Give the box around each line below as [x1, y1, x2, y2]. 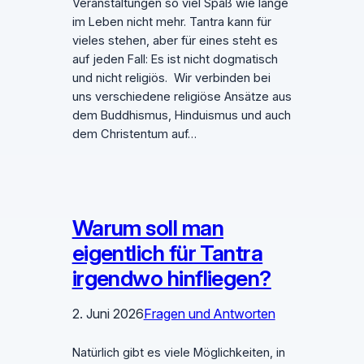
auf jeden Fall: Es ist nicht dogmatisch [71, 52, 278, 67]
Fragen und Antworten [143, 305, 275, 323]
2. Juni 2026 [71, 305, 144, 323]
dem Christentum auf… [71, 127, 197, 142]
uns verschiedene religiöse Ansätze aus [71, 89, 292, 105]
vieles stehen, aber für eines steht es [71, 33, 278, 49]
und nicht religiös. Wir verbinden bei [71, 71, 271, 86]
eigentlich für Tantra [71, 240, 263, 267]
